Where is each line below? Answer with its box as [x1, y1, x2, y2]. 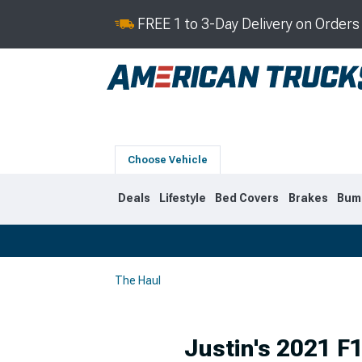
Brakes [288, 192, 328, 204]
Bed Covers [215, 192, 280, 204]
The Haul [115, 274, 161, 287]
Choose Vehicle [128, 154, 208, 166]
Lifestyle [159, 192, 207, 204]
